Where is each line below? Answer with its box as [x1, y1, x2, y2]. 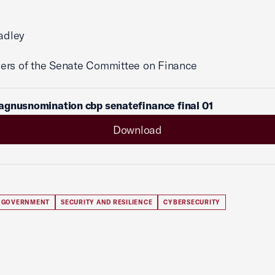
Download [113, 122, 162, 137]
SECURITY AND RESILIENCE [61, 198, 153, 206]
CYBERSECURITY [163, 198, 220, 206]
